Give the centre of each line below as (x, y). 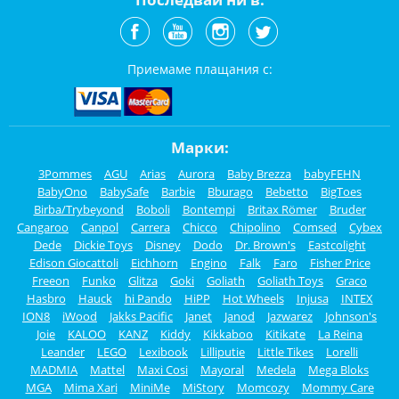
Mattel (107, 370)
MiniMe (150, 388)
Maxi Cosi (163, 370)
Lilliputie (223, 352)
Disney (163, 245)
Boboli (153, 210)
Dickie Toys (103, 245)
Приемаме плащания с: (199, 69)
